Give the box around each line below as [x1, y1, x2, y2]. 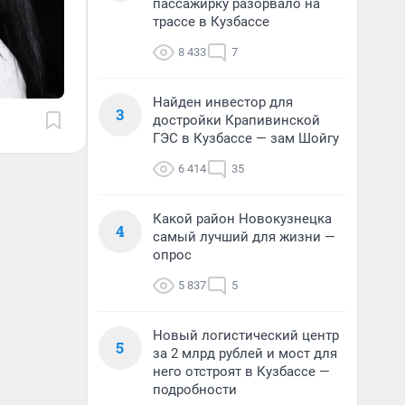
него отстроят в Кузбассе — [153, 363, 330, 380]
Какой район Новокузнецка [153, 211, 332, 227]
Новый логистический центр [153, 327, 339, 344]
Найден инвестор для [153, 94, 293, 110]
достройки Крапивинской [153, 112, 320, 128]
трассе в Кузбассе [153, 14, 269, 30]
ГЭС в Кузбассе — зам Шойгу [153, 130, 339, 146]
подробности [153, 381, 237, 398]
